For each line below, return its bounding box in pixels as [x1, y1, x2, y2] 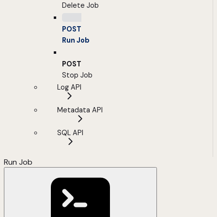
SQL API [57, 128, 83, 138]
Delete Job [62, 1, 99, 10]
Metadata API [57, 106, 103, 115]
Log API [57, 83, 81, 92]
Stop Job [62, 71, 93, 80]
